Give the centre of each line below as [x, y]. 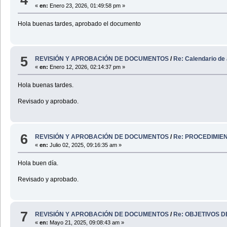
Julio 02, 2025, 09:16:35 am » [85, 145]
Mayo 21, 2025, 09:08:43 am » [86, 222]
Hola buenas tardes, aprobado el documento [79, 24]
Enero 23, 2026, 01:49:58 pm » [87, 5]
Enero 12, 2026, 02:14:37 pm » [87, 67]
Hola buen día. [38, 163]
